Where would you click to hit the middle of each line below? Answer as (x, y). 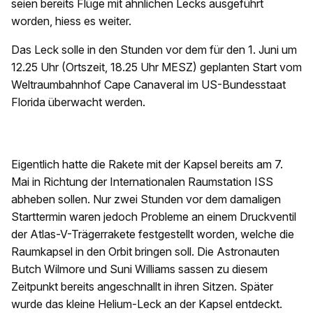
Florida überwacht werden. (78, 102)
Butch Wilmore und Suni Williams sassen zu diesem (139, 269)
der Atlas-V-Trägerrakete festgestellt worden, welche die (153, 234)
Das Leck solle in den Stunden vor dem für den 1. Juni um (154, 50)
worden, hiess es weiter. (73, 21)
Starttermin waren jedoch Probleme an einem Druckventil (154, 217)
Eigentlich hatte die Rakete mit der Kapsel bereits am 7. (147, 164)
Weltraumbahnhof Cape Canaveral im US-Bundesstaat (148, 85)
